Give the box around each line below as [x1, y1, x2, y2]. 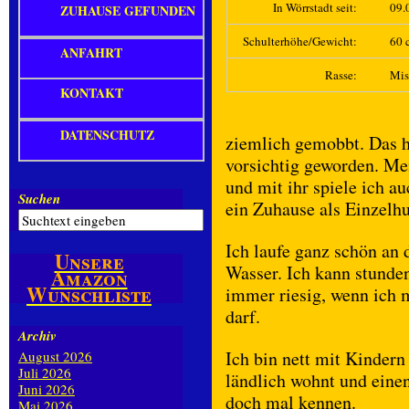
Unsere [54, 246, 124, 277]
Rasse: [324, 67, 357, 83]
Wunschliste [26, 279, 152, 309]
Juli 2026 [18, 363, 71, 382]
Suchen [18, 189, 60, 208]
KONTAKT [60, 83, 123, 102]
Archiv [18, 326, 57, 345]
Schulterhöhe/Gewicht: [242, 33, 357, 49]
